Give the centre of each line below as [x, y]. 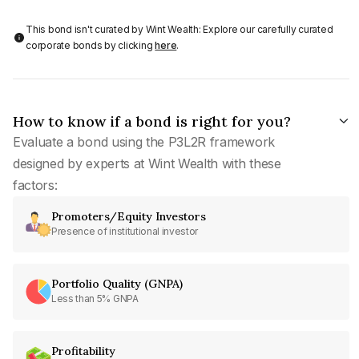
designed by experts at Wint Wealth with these [147, 163]
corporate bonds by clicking [91, 45]
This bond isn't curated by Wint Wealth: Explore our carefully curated [179, 29]
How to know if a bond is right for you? [152, 121]
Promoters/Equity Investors [129, 216]
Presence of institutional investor [125, 231]
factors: [35, 185]
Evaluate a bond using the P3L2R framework [144, 141]
